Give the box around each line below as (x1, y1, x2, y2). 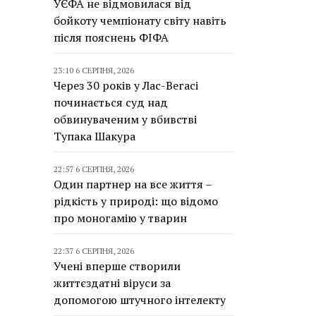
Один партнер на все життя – (54, 176, 212, 192)
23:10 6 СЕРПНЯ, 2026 (54, 65, 134, 75)
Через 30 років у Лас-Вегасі (54, 78, 198, 93)
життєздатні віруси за (54, 275, 171, 291)
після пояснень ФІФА (54, 30, 169, 45)
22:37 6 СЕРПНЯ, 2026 (54, 245, 134, 256)
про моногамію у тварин (54, 210, 187, 226)
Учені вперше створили (54, 258, 181, 274)
